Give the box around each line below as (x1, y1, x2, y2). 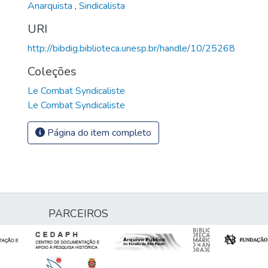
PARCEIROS (48, 206, 108, 221)
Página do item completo (45, 126, 151, 139)
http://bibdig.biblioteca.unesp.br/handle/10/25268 (28, 41, 235, 55)
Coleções (28, 63, 77, 80)
